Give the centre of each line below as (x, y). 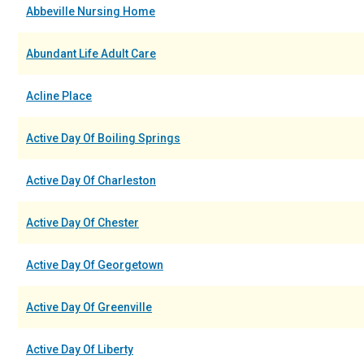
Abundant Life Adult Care (91, 54)
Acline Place (59, 96)
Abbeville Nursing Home (91, 11)
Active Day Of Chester (82, 223)
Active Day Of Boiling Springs (103, 138)
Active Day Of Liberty (80, 349)
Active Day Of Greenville (89, 307)
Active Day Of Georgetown (95, 265)
